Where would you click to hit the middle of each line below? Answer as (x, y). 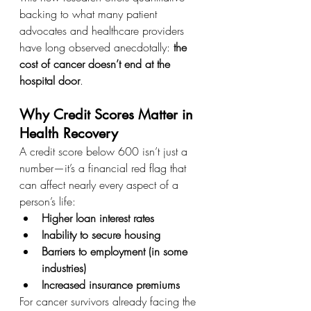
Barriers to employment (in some (116, 251)
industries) (64, 268)
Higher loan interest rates (98, 218)
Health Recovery (69, 133)
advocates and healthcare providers (103, 30)
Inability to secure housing (101, 234)
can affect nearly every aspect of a (101, 184)
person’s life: (48, 201)
